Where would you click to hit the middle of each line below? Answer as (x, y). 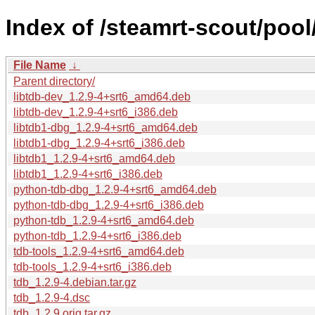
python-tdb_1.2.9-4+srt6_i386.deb (97, 236)
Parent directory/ (54, 81)
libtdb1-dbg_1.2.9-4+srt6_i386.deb (99, 143)
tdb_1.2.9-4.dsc (52, 297)
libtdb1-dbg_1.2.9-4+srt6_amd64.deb (105, 127)
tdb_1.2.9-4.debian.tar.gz (75, 282)
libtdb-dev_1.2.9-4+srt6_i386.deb (96, 112)
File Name (40, 65)
